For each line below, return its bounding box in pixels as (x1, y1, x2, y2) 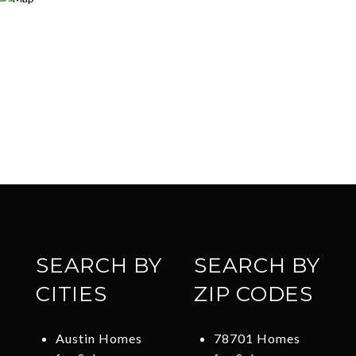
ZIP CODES (194, 281, 313, 308)
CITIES (36, 281, 107, 308)
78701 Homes (213, 331, 300, 346)
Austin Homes (55, 331, 142, 346)
